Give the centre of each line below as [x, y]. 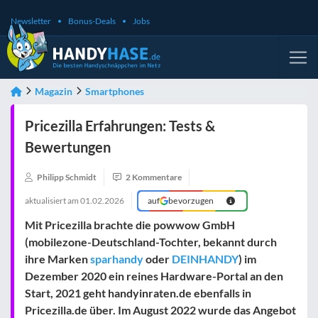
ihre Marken [57, 259]
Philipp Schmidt [67, 177]
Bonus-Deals [92, 21]
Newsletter [31, 21]
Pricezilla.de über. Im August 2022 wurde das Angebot [160, 310]
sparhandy [117, 259]
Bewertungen [68, 147]
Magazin [54, 91]
